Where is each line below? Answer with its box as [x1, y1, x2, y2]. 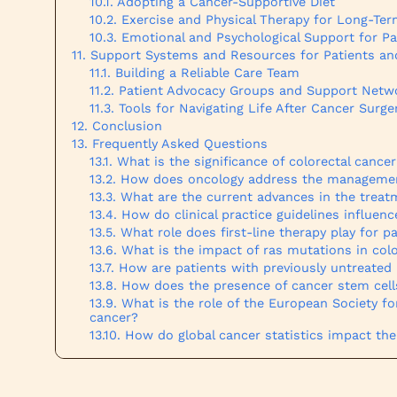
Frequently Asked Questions [92, 136, 268, 151]
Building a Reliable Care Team [115, 66, 300, 80]
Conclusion [92, 119, 162, 133]
